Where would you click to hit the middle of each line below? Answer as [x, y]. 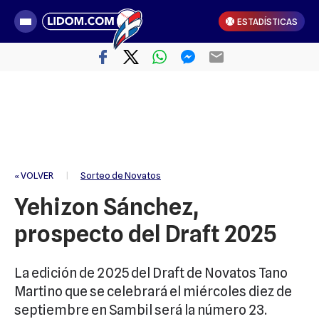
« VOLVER [34, 175]
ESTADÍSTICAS [267, 21]
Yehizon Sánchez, [106, 207]
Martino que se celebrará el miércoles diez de [153, 291]
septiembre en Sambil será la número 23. [142, 310]
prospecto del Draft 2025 [145, 234]
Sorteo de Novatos [121, 175]
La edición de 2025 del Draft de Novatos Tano [151, 273]
